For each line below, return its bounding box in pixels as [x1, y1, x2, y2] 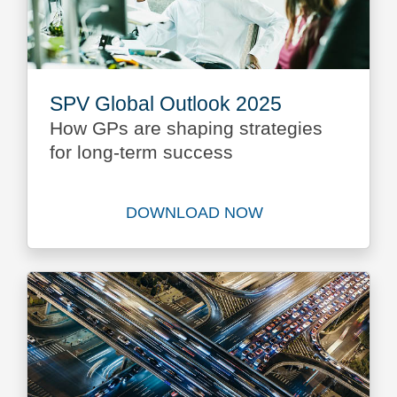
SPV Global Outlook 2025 [50, 91, 283, 115]
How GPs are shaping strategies [50, 117, 323, 139]
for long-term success [50, 141, 234, 163]
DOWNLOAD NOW [126, 204, 264, 222]
